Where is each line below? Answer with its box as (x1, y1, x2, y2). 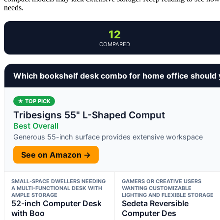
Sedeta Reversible (121, 198, 189, 208)
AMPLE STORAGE (11, 191, 57, 198)
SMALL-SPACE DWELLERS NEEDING (11, 177, 106, 185)
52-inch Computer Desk (11, 198, 102, 208)
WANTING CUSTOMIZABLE (121, 184, 192, 192)
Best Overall (13, 120, 58, 131)
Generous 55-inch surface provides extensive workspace (13, 132, 203, 141)
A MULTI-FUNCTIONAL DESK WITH (11, 184, 102, 192)
